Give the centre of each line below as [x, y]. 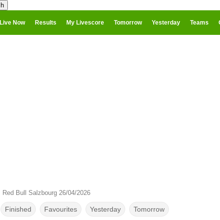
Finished [18, 209]
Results [46, 23]
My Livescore [85, 23]
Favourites [60, 209]
